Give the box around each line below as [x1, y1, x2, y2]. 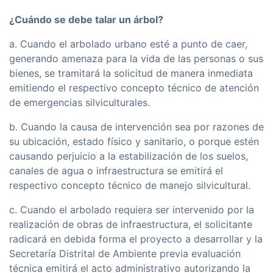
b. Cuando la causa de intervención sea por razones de [9, 121, 264, 133]
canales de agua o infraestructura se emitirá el [9, 165, 223, 177]
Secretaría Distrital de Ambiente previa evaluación [9, 247, 241, 260]
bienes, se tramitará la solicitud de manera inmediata [9, 67, 253, 80]
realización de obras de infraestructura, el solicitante [9, 218, 252, 231]
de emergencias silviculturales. [9, 96, 150, 109]
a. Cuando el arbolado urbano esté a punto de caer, [9, 38, 247, 51]
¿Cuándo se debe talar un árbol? [9, 13, 163, 26]
